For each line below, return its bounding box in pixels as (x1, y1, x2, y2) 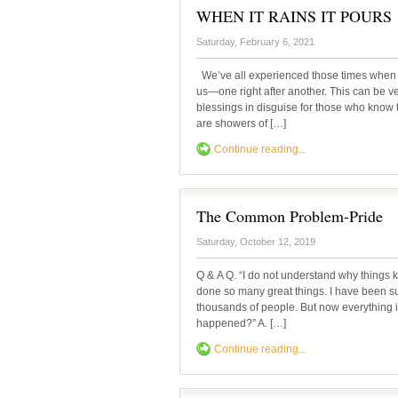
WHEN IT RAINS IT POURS (196, 5, 392, 27)
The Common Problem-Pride (196, 205, 383, 227)
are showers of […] (196, 117, 286, 130)
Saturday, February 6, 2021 (196, 36, 314, 47)
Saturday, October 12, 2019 (196, 236, 315, 247)
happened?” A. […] (196, 317, 286, 330)
